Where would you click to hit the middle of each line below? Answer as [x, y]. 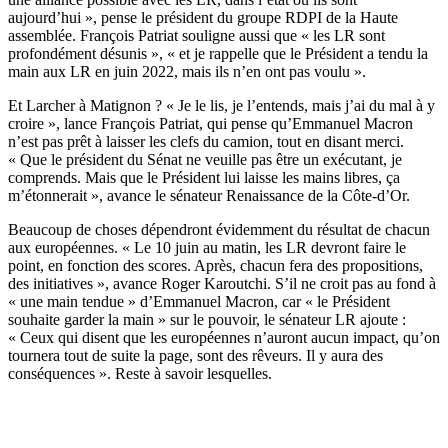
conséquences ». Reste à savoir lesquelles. [140, 373]
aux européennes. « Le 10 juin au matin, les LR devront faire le [207, 247]
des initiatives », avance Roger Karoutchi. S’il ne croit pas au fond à [222, 283]
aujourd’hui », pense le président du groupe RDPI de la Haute [203, 17]
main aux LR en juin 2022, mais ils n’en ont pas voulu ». [187, 71]
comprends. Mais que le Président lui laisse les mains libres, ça [204, 177]
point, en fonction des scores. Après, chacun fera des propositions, [215, 265]
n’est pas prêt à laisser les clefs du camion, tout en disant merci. [206, 141]
